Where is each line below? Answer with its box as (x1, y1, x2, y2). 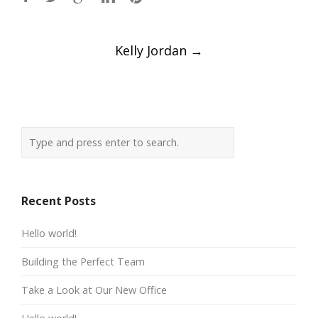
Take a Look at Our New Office (21, 283, 167, 297)
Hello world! (21, 226, 77, 241)
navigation (31, 53, 137, 80)
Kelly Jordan (115, 42, 190, 60)
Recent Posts (21, 193, 96, 209)
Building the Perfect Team (21, 255, 145, 269)
